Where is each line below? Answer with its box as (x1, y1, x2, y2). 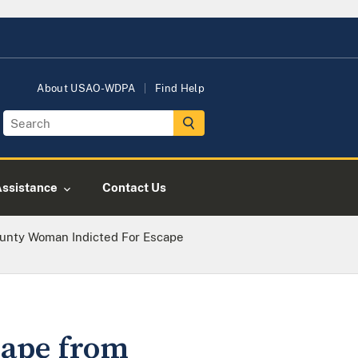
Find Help (155, 82, 205, 94)
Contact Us (102, 181, 166, 194)
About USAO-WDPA (37, 82, 136, 94)
